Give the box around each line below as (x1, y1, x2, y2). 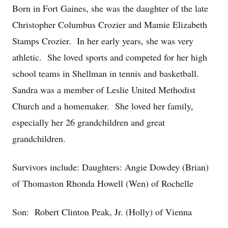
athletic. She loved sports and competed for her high (12, 51, 207, 63)
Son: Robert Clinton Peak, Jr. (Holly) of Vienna (12, 206, 192, 218)
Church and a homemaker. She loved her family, (12, 100, 193, 112)
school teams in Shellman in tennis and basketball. (12, 67, 202, 79)
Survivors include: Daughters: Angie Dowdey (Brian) (12, 161, 209, 173)
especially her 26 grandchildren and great (12, 116, 165, 128)
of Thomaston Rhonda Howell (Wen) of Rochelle (12, 177, 193, 189)
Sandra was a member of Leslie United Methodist (12, 83, 195, 96)
